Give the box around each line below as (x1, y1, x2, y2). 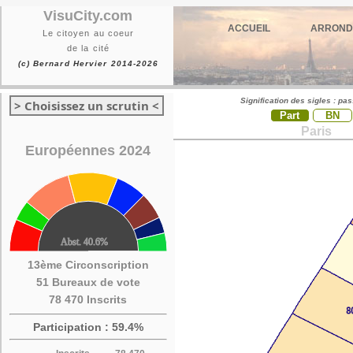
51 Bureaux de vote (36, 276, 140, 288)
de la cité (67, 43, 110, 53)
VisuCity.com (43, 8, 133, 24)
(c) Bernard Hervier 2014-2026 (17, 59, 159, 68)
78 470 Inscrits (49, 293, 128, 306)
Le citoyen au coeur (42, 28, 135, 38)
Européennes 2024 (25, 143, 151, 158)
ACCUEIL (228, 23, 270, 34)
